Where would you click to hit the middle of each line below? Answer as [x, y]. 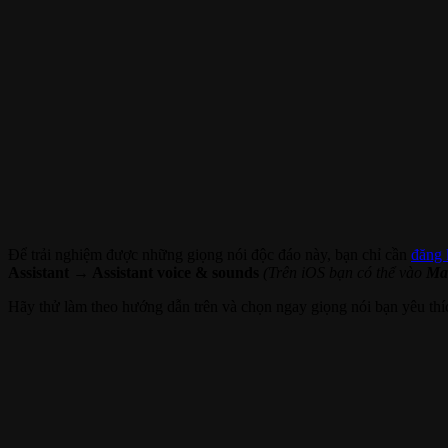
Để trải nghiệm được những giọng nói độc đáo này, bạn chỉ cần [209, 254]
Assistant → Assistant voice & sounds [133, 272]
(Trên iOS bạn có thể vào [342, 272]
